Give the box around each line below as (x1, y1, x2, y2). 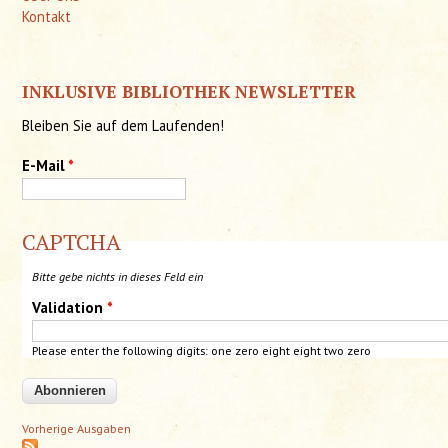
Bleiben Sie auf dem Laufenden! (22, 115, 225, 135)
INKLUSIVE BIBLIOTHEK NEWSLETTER (22, 79, 357, 103)
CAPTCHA (22, 226, 122, 256)
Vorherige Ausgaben (22, 421, 132, 437)
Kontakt (22, 7, 72, 27)
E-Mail (22, 155, 69, 175)
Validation (32, 298, 108, 318)
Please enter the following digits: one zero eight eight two (32, 343, 345, 359)
